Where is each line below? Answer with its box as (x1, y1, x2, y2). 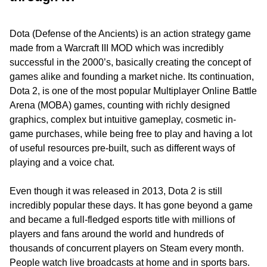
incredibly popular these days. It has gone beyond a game (10, 200, 253, 211)
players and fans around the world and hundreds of (10, 229, 223, 240)
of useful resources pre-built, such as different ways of (10, 143, 235, 154)
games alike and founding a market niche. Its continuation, (10, 72, 254, 82)
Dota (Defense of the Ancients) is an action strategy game (10, 29, 251, 39)
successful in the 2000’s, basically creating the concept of (10, 57, 251, 68)
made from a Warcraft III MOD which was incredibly (10, 43, 223, 54)
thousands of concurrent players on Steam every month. (10, 243, 244, 254)
